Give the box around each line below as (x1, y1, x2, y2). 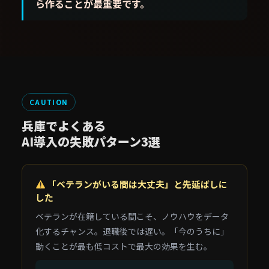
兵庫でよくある (22, 117, 106, 134)
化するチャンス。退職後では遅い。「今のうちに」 (35, 225, 229, 237)
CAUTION (29, 97, 68, 107)
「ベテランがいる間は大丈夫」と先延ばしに (45, 178, 228, 190)
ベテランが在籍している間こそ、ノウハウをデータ (35, 210, 229, 222)
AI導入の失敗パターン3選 (22, 133, 160, 150)
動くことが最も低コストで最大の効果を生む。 (35, 240, 212, 252)
